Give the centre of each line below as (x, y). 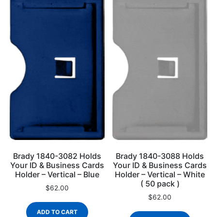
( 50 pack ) (160, 184)
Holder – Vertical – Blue (57, 175)
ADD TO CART (57, 212)
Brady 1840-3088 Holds (160, 156)
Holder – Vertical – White (160, 175)
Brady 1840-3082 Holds (57, 156)
